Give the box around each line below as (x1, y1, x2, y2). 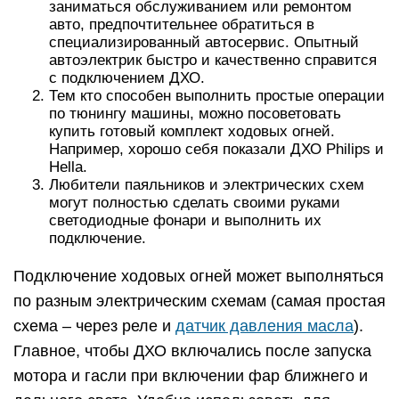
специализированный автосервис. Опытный (49, 33, 359, 51)
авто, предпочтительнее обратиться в (49, 15, 314, 33)
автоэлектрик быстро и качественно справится (49, 51, 377, 69)
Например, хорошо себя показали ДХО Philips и (49, 140, 384, 158)
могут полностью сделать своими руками (49, 193, 340, 211)
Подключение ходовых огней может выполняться (13, 266, 384, 285)
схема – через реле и (13, 316, 175, 335)
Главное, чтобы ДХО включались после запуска (13, 341, 371, 360)
